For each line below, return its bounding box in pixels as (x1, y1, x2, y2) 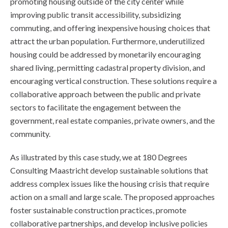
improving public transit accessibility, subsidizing (10, 10, 181, 19)
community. (10, 129, 50, 138)
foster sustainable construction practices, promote (10, 205, 186, 215)
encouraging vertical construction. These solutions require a (10, 76, 217, 85)
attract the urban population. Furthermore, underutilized (10, 36, 205, 46)
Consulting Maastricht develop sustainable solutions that (10, 165, 208, 175)
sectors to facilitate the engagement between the (10, 102, 181, 112)
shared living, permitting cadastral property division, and (10, 63, 205, 72)
